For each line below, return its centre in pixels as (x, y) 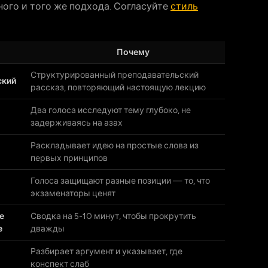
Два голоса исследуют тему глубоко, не (111, 110)
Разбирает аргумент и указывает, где (106, 252)
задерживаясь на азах (77, 123)
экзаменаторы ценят (73, 194)
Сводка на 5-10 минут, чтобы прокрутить (113, 216)
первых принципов (69, 158)
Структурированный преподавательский (115, 75)
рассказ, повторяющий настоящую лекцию (118, 88)
